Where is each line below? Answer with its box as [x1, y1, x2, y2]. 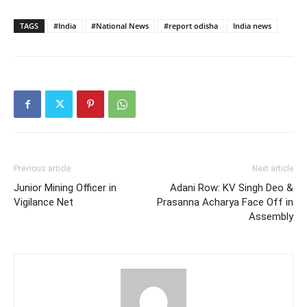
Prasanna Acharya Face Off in [157, 195, 293, 208]
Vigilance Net [14, 195, 73, 208]
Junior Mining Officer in [14, 181, 116, 194]
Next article [252, 163, 293, 173]
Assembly [249, 210, 293, 223]
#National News [91, 20, 149, 31]
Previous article [14, 163, 71, 173]
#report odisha [164, 20, 218, 31]
